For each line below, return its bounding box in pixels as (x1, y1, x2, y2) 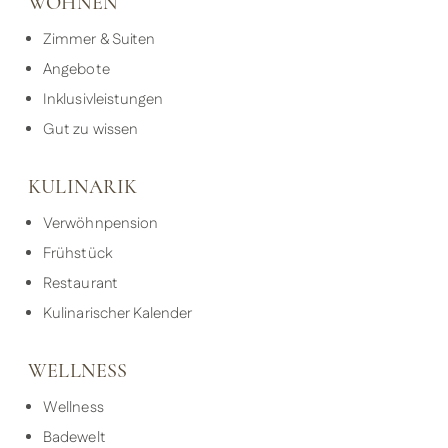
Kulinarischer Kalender (43, 303, 192, 325)
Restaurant (43, 273, 118, 295)
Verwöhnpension (43, 213, 158, 235)
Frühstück (43, 243, 112, 265)
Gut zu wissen (43, 119, 138, 141)
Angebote (43, 59, 110, 81)
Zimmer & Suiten (43, 29, 155, 51)
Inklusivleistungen (43, 89, 163, 111)
